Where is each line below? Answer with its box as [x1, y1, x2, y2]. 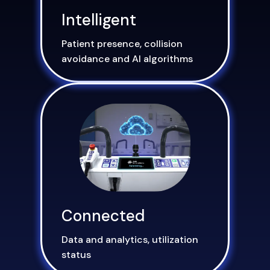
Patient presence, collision [61, 37, 183, 50]
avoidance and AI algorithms [61, 52, 193, 65]
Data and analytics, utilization [61, 233, 199, 246]
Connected [61, 205, 145, 226]
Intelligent [61, 9, 137, 30]
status [61, 248, 92, 261]
